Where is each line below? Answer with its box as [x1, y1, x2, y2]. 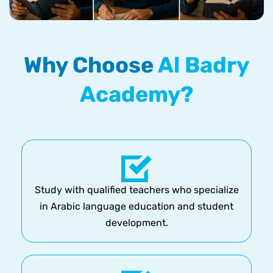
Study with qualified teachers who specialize [34, 184, 239, 196]
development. [105, 217, 168, 229]
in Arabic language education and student [40, 200, 233, 213]
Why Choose [24, 52, 158, 79]
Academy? [80, 81, 193, 108]
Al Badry [158, 52, 249, 79]
